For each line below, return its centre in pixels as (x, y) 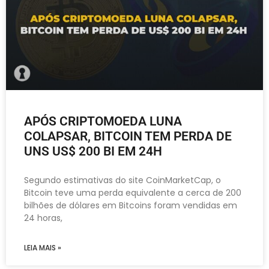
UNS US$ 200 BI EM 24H (93, 151)
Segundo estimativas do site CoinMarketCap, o (122, 180)
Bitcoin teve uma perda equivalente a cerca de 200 (133, 192)
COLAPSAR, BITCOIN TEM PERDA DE (128, 136)
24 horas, (43, 218)
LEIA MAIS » (43, 247)
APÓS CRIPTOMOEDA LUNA (103, 121)
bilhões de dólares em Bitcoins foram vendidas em (131, 205)
